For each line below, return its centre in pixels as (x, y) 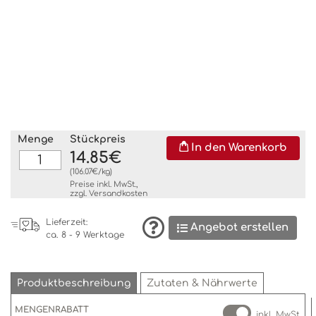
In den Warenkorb (239, 148)
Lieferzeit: (67, 222)
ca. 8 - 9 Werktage (85, 235)
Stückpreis (97, 139)
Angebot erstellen (238, 227)
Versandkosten (118, 194)
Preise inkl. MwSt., (103, 184)
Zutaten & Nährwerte (202, 283)
